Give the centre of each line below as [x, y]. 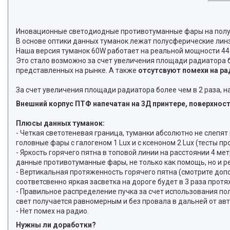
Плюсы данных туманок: [60, 123]
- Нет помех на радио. [53, 211]
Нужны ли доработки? [56, 225]
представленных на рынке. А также [77, 70]
